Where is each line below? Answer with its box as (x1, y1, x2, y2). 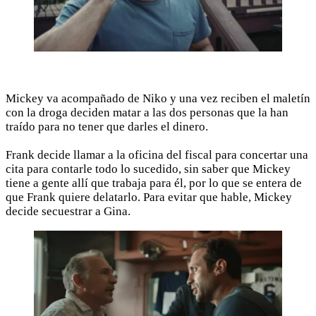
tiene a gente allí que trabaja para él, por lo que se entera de (6, 176, 302, 190)
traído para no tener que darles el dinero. (6, 120, 208, 134)
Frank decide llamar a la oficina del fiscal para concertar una (6, 148, 308, 162)
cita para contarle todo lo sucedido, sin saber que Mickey (6, 162, 291, 176)
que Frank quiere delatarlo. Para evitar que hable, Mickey (6, 190, 292, 205)
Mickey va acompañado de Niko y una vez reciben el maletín (6, 92, 310, 106)
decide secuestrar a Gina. (6, 205, 130, 219)
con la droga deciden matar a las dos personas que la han (6, 106, 288, 120)
